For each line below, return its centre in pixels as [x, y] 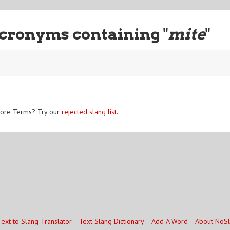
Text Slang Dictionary [111, 221]
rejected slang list [89, 112]
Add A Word [169, 221]
